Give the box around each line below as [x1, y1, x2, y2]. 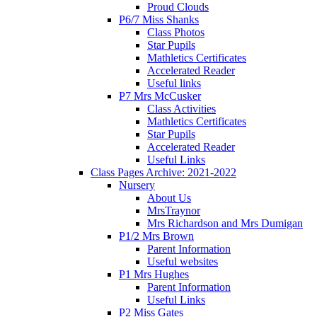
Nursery [119, 178, 155, 191]
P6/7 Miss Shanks [119, 13, 199, 25]
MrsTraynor [147, 204, 200, 217]
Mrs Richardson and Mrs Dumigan [147, 217, 303, 229]
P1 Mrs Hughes [119, 267, 189, 280]
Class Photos [147, 25, 204, 38]
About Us [147, 191, 191, 204]
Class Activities [147, 102, 216, 115]
